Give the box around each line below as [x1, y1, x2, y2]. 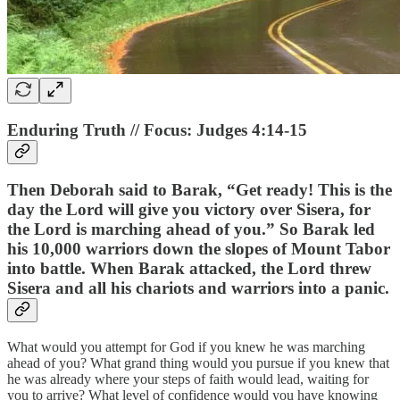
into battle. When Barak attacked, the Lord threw [7, 259, 371, 279]
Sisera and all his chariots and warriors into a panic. [7, 279, 389, 298]
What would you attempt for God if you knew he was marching [7, 338, 365, 354]
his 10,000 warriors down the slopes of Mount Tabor [7, 239, 390, 259]
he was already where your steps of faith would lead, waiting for [7, 371, 369, 387]
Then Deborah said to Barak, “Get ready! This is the [7, 180, 392, 200]
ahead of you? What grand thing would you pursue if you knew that [7, 354, 389, 371]
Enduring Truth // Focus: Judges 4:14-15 [7, 120, 307, 139]
